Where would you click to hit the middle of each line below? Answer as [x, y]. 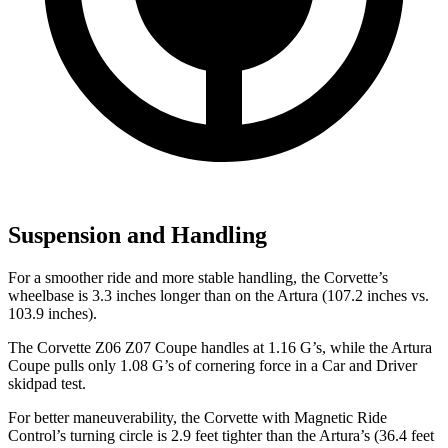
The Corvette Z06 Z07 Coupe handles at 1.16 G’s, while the [199, 348]
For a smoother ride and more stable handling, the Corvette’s [198, 278]
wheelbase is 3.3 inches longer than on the [142, 296]
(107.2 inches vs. [373, 296]
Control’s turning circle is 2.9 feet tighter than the [163, 436]
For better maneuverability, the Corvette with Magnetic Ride [197, 418]
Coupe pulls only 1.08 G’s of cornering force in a [165, 366]
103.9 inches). [52, 314]
